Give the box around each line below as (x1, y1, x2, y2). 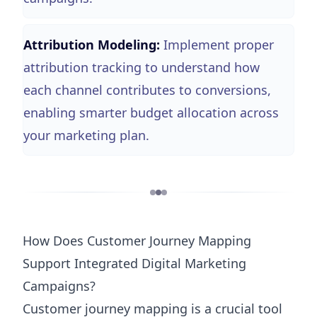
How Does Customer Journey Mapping (23, 231, 251, 249)
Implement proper (163, 35, 274, 53)
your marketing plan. (23, 126, 149, 144)
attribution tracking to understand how (23, 58, 260, 76)
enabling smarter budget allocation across (23, 103, 279, 121)
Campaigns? (23, 277, 96, 294)
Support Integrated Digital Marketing (23, 254, 246, 272)
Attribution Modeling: (23, 35, 160, 53)
